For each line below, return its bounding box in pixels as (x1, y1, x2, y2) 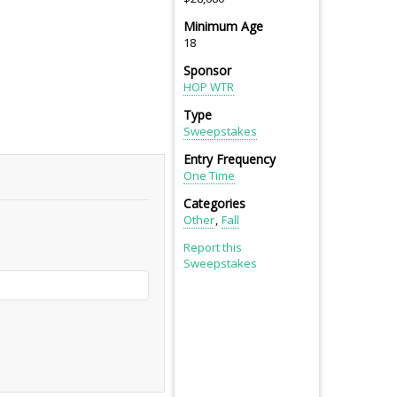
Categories (183, 195, 245, 213)
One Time (183, 167, 235, 184)
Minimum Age (183, 18, 263, 35)
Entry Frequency (183, 151, 276, 168)
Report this (183, 239, 242, 256)
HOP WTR (183, 79, 234, 96)
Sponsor (183, 62, 231, 80)
